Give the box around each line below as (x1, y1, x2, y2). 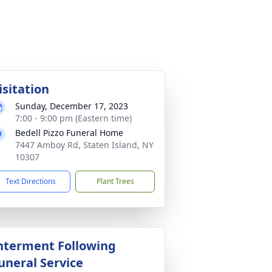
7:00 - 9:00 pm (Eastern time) (15, 112, 132, 124)
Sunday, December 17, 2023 (15, 100, 128, 112)
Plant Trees (96, 176, 134, 186)
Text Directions (5, 176, 56, 186)
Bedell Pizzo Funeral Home (15, 127, 123, 138)
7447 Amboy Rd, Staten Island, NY (15, 139, 154, 151)
